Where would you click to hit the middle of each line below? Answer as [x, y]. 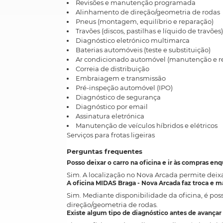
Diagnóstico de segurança [118, 97]
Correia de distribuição [113, 69]
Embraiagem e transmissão [121, 78]
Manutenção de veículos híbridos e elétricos [147, 125]
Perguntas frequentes [105, 151]
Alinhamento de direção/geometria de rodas [148, 12]
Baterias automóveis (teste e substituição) [143, 50]
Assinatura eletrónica [110, 116]
